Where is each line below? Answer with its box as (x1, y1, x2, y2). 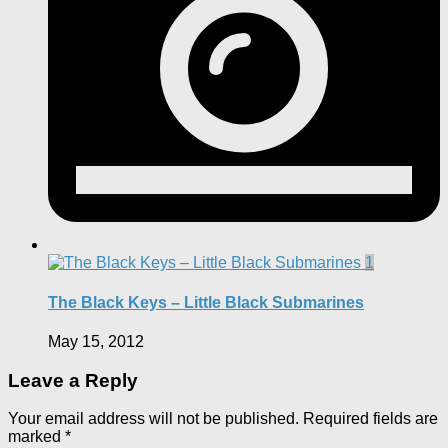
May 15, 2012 (48, 332, 144, 350)
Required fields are (303, 410, 438, 428)
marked (8, 428, 65, 446)
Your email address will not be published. (8, 410, 299, 428)
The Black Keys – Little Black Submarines (48, 293, 364, 311)
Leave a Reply (8, 369, 138, 391)
